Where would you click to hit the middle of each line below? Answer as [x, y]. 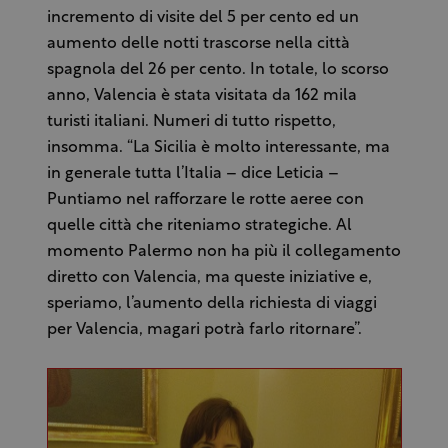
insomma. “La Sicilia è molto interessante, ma [218, 148]
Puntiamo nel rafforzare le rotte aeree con [205, 200]
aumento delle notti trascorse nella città [198, 44]
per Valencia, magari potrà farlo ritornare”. [204, 330]
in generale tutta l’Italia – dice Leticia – [192, 174]
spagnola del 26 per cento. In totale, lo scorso [217, 70]
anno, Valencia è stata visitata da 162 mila [201, 96]
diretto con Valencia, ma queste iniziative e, [209, 278]
